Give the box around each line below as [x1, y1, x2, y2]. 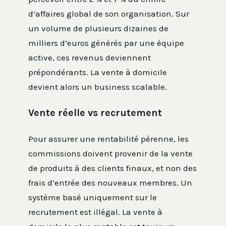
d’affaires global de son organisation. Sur [28, 9, 189, 19]
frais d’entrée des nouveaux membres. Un [28, 178, 192, 188]
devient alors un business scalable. [28, 82, 167, 92]
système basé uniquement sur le [28, 192, 157, 203]
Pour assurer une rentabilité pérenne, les [28, 134, 189, 144]
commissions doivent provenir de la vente [28, 148, 193, 159]
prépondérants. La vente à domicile [28, 67, 167, 78]
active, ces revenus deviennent [28, 52, 151, 63]
